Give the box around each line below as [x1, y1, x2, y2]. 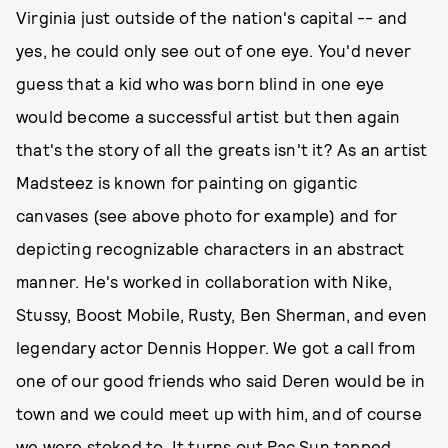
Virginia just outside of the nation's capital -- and [16, 7, 408, 27]
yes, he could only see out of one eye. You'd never [16, 40, 412, 60]
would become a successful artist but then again [16, 106, 401, 126]
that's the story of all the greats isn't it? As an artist [16, 139, 428, 159]
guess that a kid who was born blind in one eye [16, 73, 385, 93]
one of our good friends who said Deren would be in [16, 370, 426, 390]
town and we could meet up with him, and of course [16, 403, 422, 423]
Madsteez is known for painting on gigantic [16, 172, 358, 192]
